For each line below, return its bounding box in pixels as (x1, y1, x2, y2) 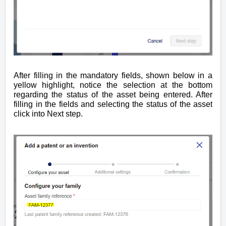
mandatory (80, 71, 119, 80)
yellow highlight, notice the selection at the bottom (14, 80, 212, 89)
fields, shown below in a (118, 71, 213, 80)
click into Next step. (14, 109, 85, 118)
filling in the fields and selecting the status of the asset (14, 99, 212, 108)
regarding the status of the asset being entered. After (14, 90, 212, 99)
